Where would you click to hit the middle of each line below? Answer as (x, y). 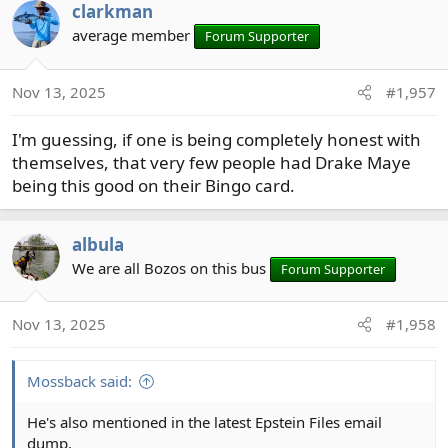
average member (131, 35)
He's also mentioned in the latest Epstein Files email (204, 422)
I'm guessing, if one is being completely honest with (216, 139)
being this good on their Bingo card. (153, 185)
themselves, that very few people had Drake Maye (211, 162)
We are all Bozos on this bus (169, 267)
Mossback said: (79, 381)
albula (98, 244)
